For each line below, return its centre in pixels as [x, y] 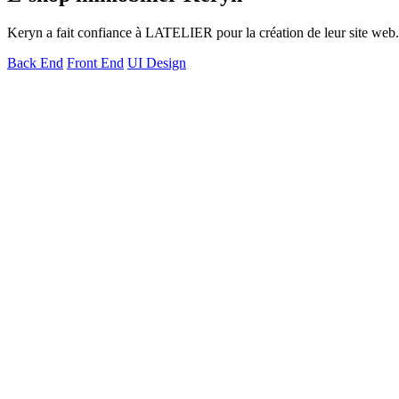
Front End [95, 63]
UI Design [157, 63]
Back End [35, 63]
